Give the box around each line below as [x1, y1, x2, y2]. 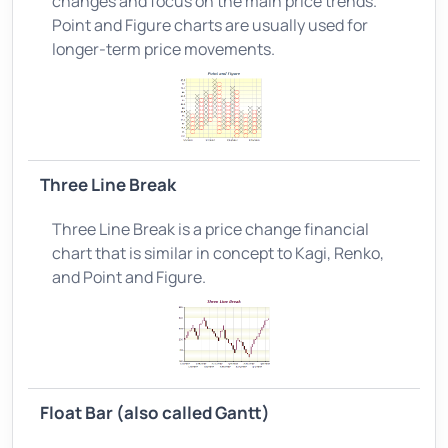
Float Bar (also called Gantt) [40, 400, 270, 424]
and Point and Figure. [52, 265, 206, 288]
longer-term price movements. [52, 37, 275, 60]
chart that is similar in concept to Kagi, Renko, [52, 241, 384, 264]
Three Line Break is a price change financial [52, 217, 369, 240]
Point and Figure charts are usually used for [52, 13, 368, 36]
